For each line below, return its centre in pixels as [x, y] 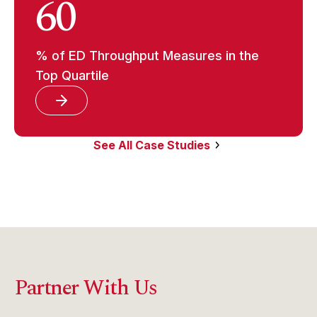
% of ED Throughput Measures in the [147, 55]
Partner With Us [86, 288]
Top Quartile [72, 75]
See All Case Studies [151, 145]
